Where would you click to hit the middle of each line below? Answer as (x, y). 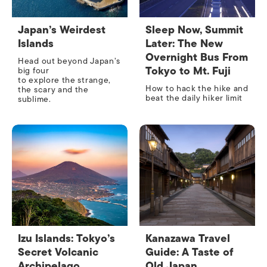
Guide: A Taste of (190, 252)
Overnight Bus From (197, 58)
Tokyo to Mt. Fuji (188, 71)
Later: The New (184, 44)
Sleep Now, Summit (194, 30)
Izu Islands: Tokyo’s (66, 239)
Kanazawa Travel (188, 239)
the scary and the (53, 90)
